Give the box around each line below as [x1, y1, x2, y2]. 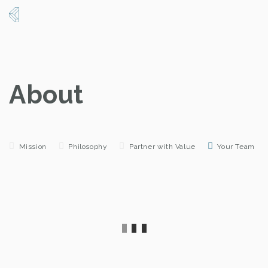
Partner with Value [129, 142, 196, 151]
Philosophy [68, 142, 108, 151]
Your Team [217, 142, 255, 151]
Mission [19, 142, 47, 151]
